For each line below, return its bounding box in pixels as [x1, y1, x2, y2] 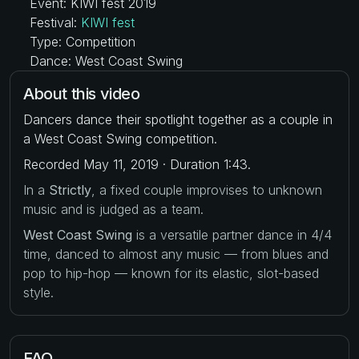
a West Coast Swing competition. [23, 130, 217, 147]
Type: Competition [26, 33, 135, 50]
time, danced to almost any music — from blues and [23, 245, 329, 262]
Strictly [49, 181, 91, 198]
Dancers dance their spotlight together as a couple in [23, 111, 333, 127]
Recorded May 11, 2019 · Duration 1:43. [23, 155, 251, 172]
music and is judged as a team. [23, 200, 204, 217]
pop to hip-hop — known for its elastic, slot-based [23, 264, 319, 281]
